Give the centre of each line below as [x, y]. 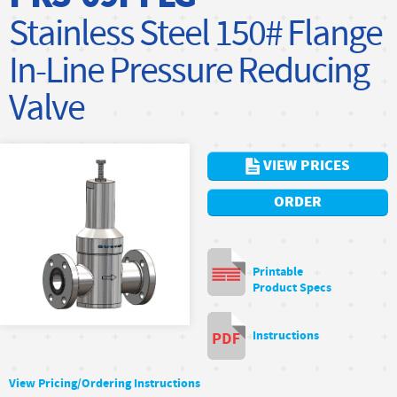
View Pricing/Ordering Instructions [105, 383]
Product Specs [292, 288]
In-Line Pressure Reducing [189, 72]
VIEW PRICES [305, 165]
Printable [278, 272]
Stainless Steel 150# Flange [195, 35]
